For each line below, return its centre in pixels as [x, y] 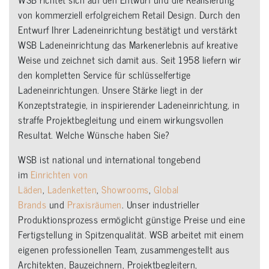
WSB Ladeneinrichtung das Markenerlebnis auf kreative [128, 45]
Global [166, 189]
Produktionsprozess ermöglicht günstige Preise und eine [131, 219]
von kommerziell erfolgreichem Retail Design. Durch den [129, 15]
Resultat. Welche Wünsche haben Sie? [94, 135]
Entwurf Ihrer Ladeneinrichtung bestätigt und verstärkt [128, 30]
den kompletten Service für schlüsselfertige [104, 75]
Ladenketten [72, 189]
